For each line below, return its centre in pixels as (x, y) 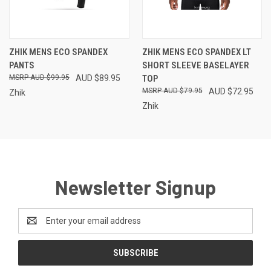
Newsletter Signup (135, 187)
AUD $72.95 (231, 91)
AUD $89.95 (98, 78)
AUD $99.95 (50, 77)
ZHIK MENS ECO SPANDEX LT (196, 52)
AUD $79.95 (183, 90)
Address (34, 227)
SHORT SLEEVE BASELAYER (195, 65)
